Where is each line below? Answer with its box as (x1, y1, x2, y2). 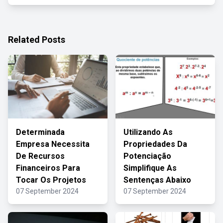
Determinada (16, 127, 65, 137)
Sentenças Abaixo (123, 175, 191, 185)
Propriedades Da (123, 139, 187, 149)
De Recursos (16, 151, 65, 161)
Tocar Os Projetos (16, 175, 86, 185)
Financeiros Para (16, 163, 80, 173)
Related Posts (8, 34, 65, 45)
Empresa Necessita (16, 139, 90, 149)
